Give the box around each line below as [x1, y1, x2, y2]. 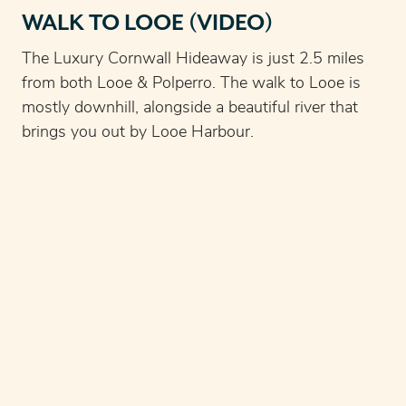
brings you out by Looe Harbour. [22, 123, 254, 141]
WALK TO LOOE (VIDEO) [22, 10, 273, 36]
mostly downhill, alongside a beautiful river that [22, 99, 358, 117]
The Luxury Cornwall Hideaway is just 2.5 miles [22, 50, 364, 68]
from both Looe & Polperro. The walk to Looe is [22, 74, 361, 92]
